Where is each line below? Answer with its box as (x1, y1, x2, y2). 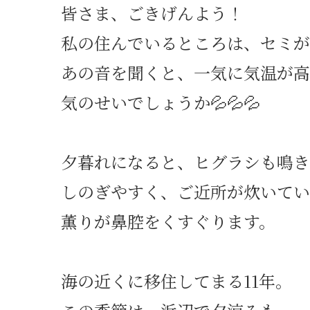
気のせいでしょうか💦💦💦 (61, 89, 260, 114)
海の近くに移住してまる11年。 (61, 268, 292, 293)
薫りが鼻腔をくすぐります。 (61, 208, 275, 233)
